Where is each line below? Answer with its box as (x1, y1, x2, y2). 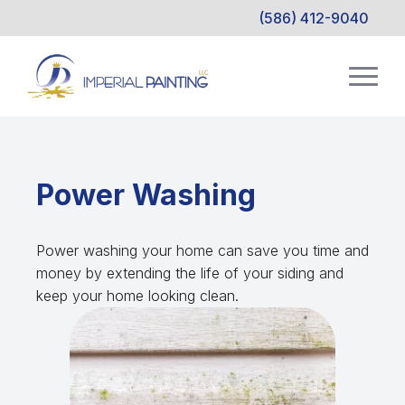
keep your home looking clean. (36, 287, 239, 305)
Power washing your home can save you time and (36, 241, 369, 259)
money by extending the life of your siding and (36, 264, 344, 282)
